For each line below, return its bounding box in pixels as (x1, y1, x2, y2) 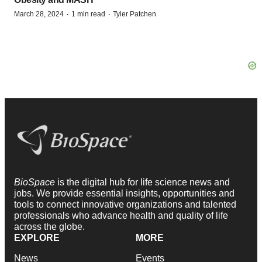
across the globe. (14, 222, 85, 232)
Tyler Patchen (113, 9, 156, 18)
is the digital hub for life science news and (57, 177, 230, 188)
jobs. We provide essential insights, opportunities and (14, 188, 235, 199)
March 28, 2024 (14, 9, 64, 18)
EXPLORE (14, 233, 60, 243)
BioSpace (14, 177, 57, 188)
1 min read (71, 9, 105, 18)
